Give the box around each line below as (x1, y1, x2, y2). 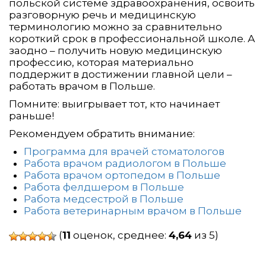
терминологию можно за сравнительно (9, 21, 222, 33)
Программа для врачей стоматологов (24, 145, 224, 158)
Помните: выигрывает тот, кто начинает (9, 98, 220, 110)
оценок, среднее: (71, 229, 169, 242)
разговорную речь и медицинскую (9, 9, 196, 21)
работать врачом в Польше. (9, 80, 155, 93)
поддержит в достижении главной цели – (9, 68, 232, 81)
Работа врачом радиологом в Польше (24, 157, 226, 170)
